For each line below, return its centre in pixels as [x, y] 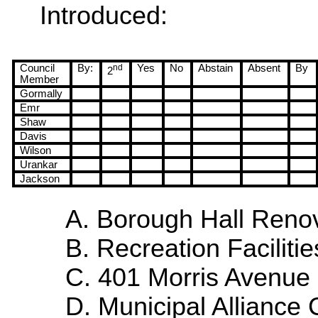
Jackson [40, 179]
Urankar [39, 165]
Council [38, 68]
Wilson [36, 150]
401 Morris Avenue [204, 278]
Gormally [42, 94]
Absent [264, 68]
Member [40, 79]
